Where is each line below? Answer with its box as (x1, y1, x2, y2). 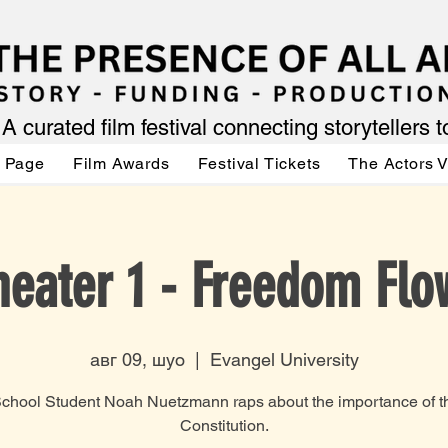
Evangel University (209, 349, 359, 370)
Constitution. (179, 416, 269, 435)
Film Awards (72, 154, 170, 173)
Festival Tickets (197, 154, 321, 173)
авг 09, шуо (89, 349, 185, 370)
